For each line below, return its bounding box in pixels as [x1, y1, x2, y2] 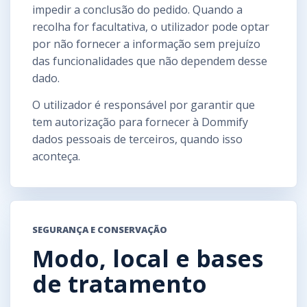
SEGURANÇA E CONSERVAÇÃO [32, 223, 167, 236]
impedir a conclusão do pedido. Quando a [32, 1, 243, 17]
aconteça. [32, 148, 80, 164]
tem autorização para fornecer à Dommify [32, 114, 248, 130]
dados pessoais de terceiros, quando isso [32, 131, 243, 147]
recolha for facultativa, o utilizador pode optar [32, 19, 269, 34]
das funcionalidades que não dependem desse [32, 53, 267, 69]
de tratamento [32, 267, 207, 299]
